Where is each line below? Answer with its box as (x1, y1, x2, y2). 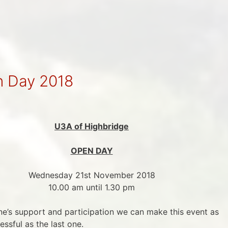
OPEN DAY (70, 145, 113, 156)
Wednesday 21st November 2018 (28, 169, 155, 180)
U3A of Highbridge (54, 121, 129, 131)
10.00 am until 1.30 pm (48, 182, 135, 192)
